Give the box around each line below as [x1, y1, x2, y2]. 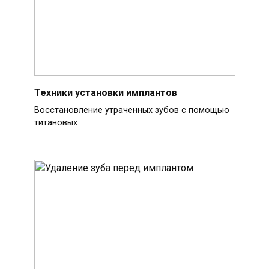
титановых [34, 117, 77, 128]
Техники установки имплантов [34, 86, 177, 98]
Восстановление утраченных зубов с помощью [34, 104, 229, 115]
